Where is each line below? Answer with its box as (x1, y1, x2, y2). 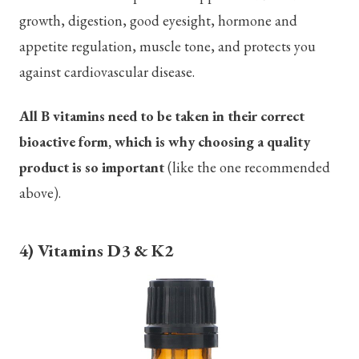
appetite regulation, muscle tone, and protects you (19, 36, 316, 55)
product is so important (19, 158, 164, 177)
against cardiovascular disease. (19, 62, 195, 81)
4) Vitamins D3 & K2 (19, 239, 173, 262)
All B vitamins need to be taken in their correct (19, 107, 305, 126)
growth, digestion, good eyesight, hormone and (19, 10, 297, 30)
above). (19, 184, 61, 203)
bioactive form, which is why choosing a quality (19, 132, 310, 151)
